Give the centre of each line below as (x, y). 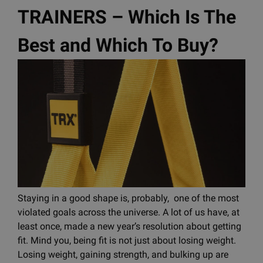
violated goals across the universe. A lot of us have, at (129, 212)
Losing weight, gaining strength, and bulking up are (123, 254)
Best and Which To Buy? (118, 45)
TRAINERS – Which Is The (127, 17)
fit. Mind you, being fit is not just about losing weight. (127, 240)
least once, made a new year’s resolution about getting (129, 226)
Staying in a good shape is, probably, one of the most (128, 198)
